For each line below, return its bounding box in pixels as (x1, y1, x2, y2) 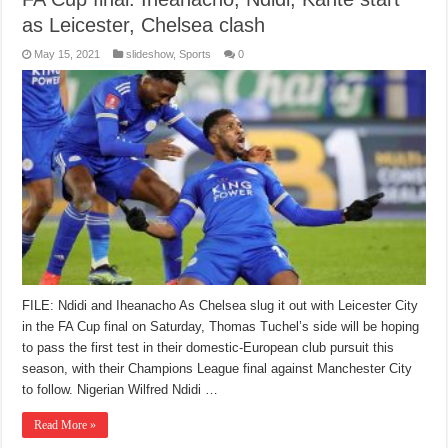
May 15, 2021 (34, 47, 101, 60)
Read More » (34, 417, 97, 432)
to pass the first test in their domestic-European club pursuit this (22, 339, 395, 355)
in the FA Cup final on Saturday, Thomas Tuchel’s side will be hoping (22, 318, 420, 334)
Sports (179, 47, 212, 60)
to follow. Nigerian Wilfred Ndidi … (22, 381, 219, 397)
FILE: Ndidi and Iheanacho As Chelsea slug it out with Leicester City (22, 297, 419, 313)
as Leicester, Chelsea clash (22, 13, 266, 36)
